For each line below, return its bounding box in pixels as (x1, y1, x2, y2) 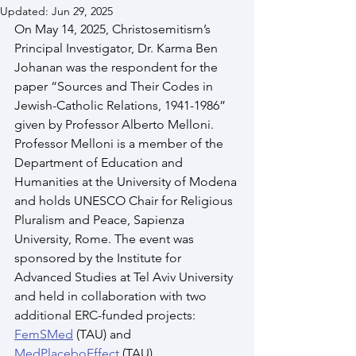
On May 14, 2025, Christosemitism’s (14, 21, 214, 37)
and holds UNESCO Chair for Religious (14, 193, 236, 208)
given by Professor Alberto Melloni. (14, 117, 217, 132)
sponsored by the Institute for (14, 250, 184, 265)
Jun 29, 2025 (52, 4, 113, 18)
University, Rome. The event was (14, 231, 197, 246)
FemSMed (14, 327, 73, 342)
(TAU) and (73, 327, 134, 342)
